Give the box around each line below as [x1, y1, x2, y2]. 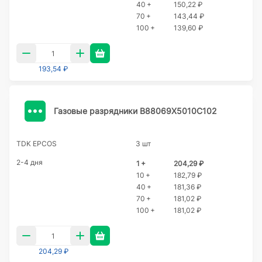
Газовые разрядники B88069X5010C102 [54, 105, 216, 116]
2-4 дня [16, 158, 43, 167]
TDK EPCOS [16, 139, 57, 148]
